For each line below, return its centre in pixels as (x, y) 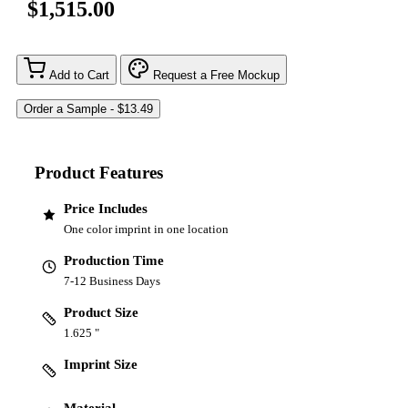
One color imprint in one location (146, 229)
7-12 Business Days (112, 280)
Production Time (114, 260)
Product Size (101, 312)
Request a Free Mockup (216, 76)
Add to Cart (79, 76)
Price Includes (106, 208)
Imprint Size (101, 364)
